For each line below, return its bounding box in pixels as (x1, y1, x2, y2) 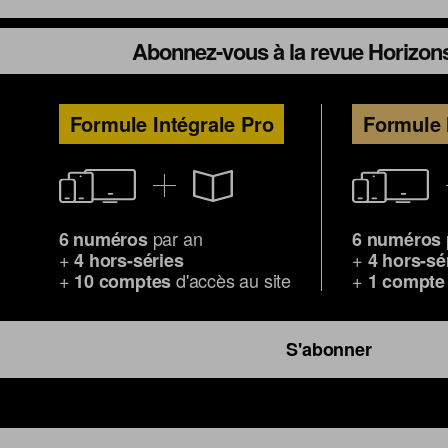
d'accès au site (171, 267, 291, 293)
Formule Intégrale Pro (69, 109, 274, 138)
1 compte (367, 268, 446, 294)
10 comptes (74, 268, 172, 294)
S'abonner (286, 336, 372, 362)
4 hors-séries (74, 247, 184, 273)
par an (147, 225, 203, 251)
